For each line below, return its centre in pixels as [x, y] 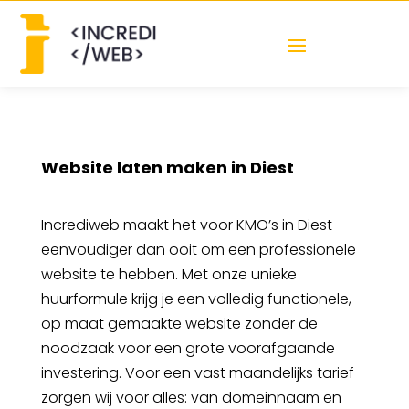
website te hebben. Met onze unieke [168, 275]
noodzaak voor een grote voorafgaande [188, 349]
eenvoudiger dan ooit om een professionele [198, 250]
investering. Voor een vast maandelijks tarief [197, 373]
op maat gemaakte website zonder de [179, 324]
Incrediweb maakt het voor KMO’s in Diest [186, 225]
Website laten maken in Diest [167, 168]
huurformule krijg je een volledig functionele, [196, 299]
